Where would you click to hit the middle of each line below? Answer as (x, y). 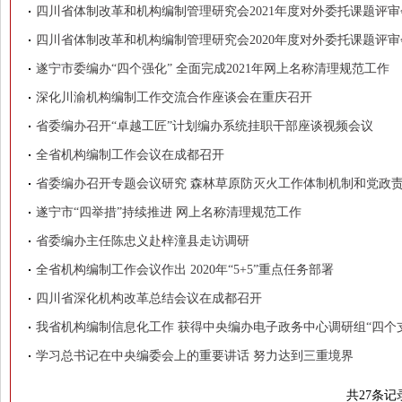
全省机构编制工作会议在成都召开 (130, 155)
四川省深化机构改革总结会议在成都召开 (149, 298)
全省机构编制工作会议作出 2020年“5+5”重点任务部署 (185, 270)
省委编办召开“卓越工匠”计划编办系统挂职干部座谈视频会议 (205, 126)
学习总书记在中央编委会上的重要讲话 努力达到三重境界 (195, 356)
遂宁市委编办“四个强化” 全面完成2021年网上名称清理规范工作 (213, 69)
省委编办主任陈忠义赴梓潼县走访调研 (143, 241)
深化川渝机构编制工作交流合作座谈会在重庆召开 (174, 97)
